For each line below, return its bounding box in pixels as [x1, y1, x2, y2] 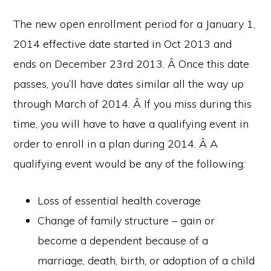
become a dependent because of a [38, 233, 209, 247]
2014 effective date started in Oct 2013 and [13, 37, 232, 51]
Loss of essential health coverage [38, 194, 201, 207]
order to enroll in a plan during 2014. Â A [13, 137, 218, 151]
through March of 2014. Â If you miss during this [13, 97, 252, 111]
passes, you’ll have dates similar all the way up [13, 77, 244, 91]
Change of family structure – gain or [38, 214, 215, 227]
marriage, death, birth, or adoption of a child [38, 253, 255, 267]
